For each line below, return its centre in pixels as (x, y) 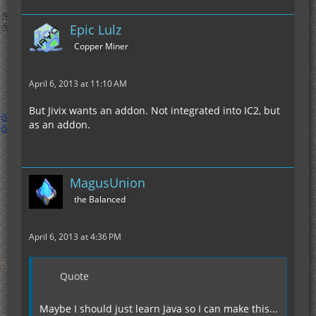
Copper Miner (101, 46)
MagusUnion (108, 183)
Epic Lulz (96, 30)
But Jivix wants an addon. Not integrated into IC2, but (154, 110)
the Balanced (100, 199)
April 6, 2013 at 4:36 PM (75, 237)
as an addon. (60, 124)
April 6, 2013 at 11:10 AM (78, 84)
